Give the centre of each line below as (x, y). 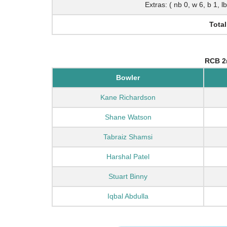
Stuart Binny (128, 177)
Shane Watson (128, 117)
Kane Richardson (128, 98)
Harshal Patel (128, 157)
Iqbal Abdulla (128, 196)
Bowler (128, 78)
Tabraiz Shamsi (128, 137)
